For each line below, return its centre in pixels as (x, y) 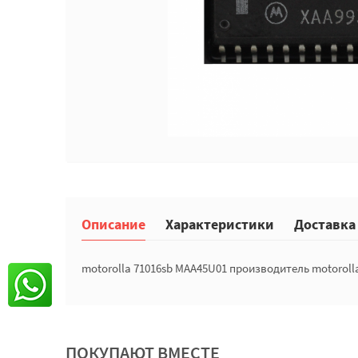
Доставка (325, 224)
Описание (113, 224)
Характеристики (220, 224)
